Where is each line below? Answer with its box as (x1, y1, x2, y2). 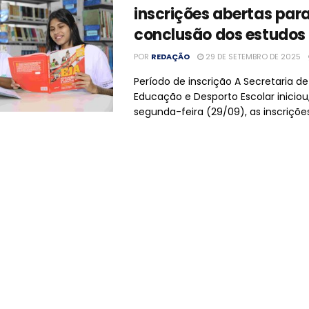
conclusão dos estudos (134, 23, 306, 46)
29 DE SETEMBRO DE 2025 (203, 50, 301, 62)
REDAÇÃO (151, 50, 190, 62)
